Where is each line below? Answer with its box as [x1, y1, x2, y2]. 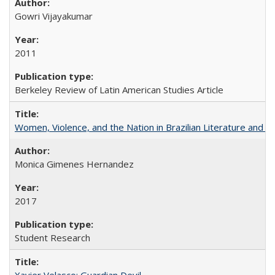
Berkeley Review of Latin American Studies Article [15, 83, 223, 96]
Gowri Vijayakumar [15, 9, 93, 22]
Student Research [15, 231, 90, 244]
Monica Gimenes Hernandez [15, 157, 134, 170]
